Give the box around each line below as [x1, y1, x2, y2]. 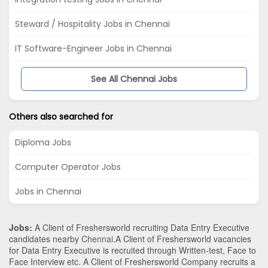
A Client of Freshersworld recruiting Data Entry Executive [32, 221, 249, 233]
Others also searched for [9, 110, 113, 123]
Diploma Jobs [15, 136, 71, 148]
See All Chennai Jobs [91, 72, 177, 85]
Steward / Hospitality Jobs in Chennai [15, 17, 170, 30]
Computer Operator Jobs [15, 160, 121, 173]
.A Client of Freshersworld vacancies [113, 232, 251, 245]
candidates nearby [9, 232, 81, 245]
